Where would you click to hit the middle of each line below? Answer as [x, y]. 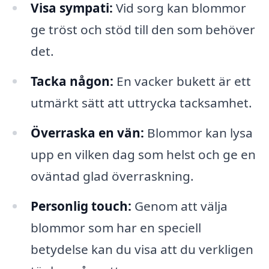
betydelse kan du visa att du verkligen [142, 249]
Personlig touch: [81, 206]
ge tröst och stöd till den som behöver [143, 30]
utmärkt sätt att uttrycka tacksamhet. [141, 102]
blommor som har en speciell [116, 227]
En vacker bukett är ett [182, 81]
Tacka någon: [72, 81]
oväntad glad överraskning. [112, 176]
